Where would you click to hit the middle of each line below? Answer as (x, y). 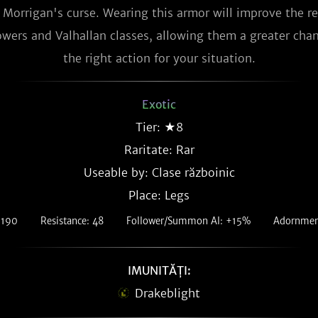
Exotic (159, 104)
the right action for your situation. (159, 58)
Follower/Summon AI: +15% (188, 221)
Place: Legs (159, 195)
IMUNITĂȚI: (159, 270)
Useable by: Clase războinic (159, 172)
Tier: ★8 (159, 127)
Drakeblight (168, 293)
